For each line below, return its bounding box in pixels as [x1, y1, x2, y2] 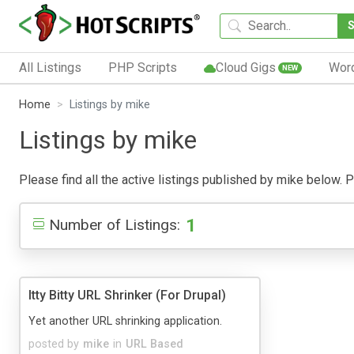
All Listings [19, 59, 81, 75]
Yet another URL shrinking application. [28, 314, 222, 328]
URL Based [126, 337, 183, 351]
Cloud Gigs [215, 59, 276, 75]
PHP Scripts [107, 59, 177, 75]
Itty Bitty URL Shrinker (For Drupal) [28, 287, 226, 303]
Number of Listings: [49, 215, 180, 234]
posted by [28, 337, 79, 351]
